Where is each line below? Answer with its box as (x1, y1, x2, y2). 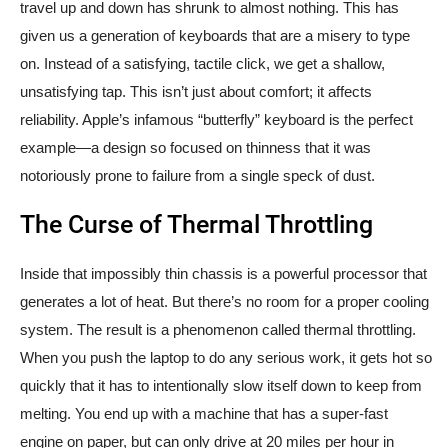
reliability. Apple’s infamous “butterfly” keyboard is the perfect (20, 111, 413, 129)
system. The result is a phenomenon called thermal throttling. (20, 321, 416, 339)
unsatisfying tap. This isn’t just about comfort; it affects (20, 83, 372, 101)
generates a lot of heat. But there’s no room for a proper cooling (20, 293, 429, 311)
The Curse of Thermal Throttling (20, 210, 373, 240)
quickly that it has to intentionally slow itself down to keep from (20, 377, 422, 395)
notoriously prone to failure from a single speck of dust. (20, 167, 375, 185)
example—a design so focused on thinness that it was (20, 139, 371, 157)
